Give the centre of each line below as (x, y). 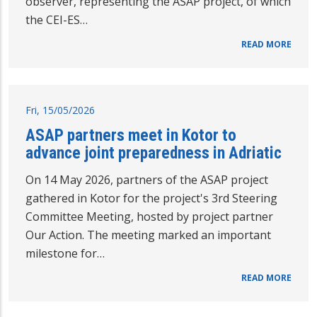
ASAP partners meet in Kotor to (131, 135)
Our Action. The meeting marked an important (148, 235)
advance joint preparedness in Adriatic (154, 152)
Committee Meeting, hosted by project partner (149, 216)
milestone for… (65, 253)
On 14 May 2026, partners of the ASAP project (147, 179)
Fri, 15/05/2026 (60, 110)
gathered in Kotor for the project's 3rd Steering (151, 198)
